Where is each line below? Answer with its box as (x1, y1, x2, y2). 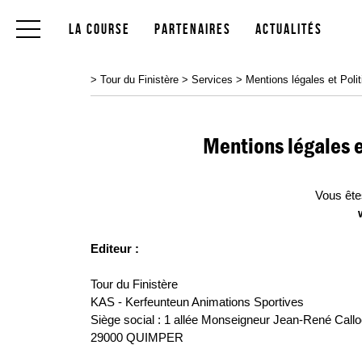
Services (192, 74, 233, 86)
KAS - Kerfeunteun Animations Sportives (90, 295, 304, 309)
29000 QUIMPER (90, 330, 183, 344)
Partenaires (154, 21, 231, 38)
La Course (69, 21, 130, 38)
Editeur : (90, 242, 139, 255)
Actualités (255, 21, 322, 38)
